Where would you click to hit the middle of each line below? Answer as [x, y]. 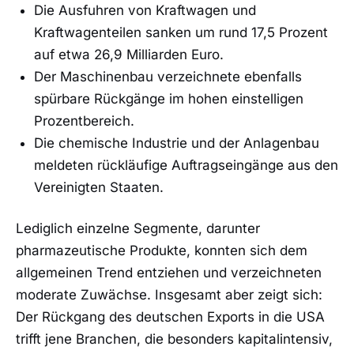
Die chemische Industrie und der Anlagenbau [176, 143]
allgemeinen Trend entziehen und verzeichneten [169, 273]
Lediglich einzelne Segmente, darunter [138, 229]
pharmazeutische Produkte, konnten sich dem [162, 251]
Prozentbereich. [84, 121]
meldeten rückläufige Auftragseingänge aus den [186, 166]
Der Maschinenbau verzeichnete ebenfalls [168, 77]
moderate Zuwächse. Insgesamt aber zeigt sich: [169, 295]
